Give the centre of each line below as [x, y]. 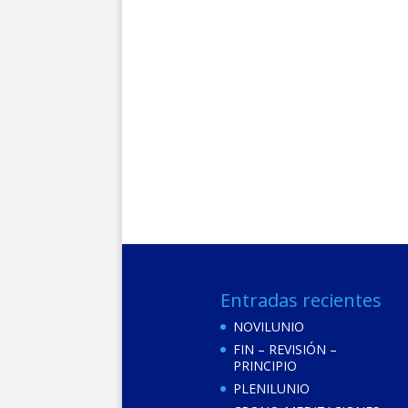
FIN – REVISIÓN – [285, 349]
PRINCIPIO [265, 365]
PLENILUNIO [271, 388]
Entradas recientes [301, 300]
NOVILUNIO [268, 326]
